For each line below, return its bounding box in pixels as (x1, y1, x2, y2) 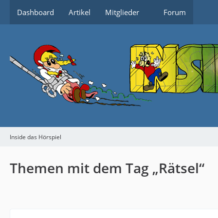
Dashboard (17, 7, 54, 17)
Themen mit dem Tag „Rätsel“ (10, 159, 204, 177)
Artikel (69, 7, 91, 17)
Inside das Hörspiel (10, 132, 61, 141)
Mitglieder (105, 7, 139, 17)
